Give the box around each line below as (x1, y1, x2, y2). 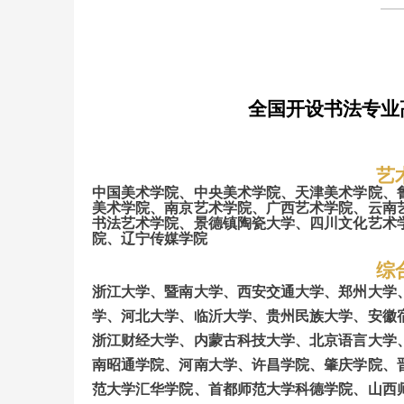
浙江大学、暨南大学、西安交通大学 (92, 284, 325, 300)
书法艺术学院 (92, 216, 179, 232)
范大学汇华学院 (92, 381, 194, 398)
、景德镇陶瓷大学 (179, 216, 296, 232)
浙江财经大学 (92, 333, 179, 349)
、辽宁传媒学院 (106, 231, 207, 247)
